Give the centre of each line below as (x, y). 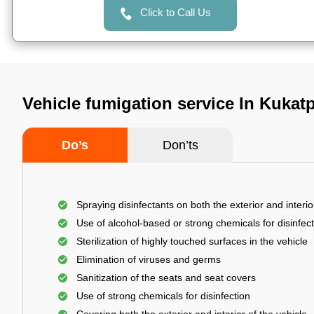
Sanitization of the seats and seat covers (166, 278)
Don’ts (180, 145)
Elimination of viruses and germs (149, 259)
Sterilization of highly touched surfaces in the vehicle (192, 241)
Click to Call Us (175, 12)
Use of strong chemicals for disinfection (163, 296)
